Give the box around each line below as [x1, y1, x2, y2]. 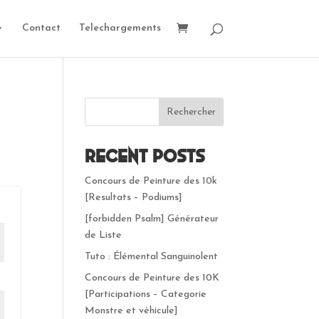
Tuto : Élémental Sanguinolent [85, 251, 219, 262]
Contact [21, 23, 61, 33]
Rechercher [166, 106, 216, 117]
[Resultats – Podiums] [85, 192, 183, 203]
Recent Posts [85, 147, 206, 166]
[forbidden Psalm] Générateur [85, 214, 219, 224]
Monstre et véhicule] [85, 305, 179, 316]
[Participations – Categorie [85, 289, 207, 300]
